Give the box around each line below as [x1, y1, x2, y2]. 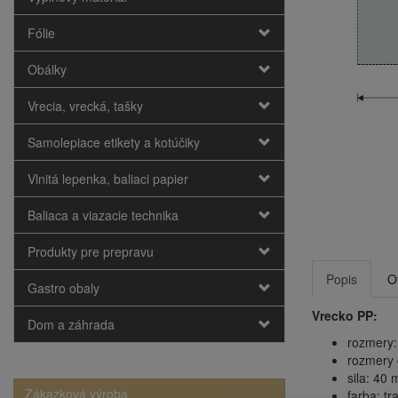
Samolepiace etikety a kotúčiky [28, 133, 200, 151]
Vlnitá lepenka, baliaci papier [28, 170, 188, 187]
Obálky [28, 60, 67, 78]
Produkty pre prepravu [28, 243, 154, 260]
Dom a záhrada [28, 315, 115, 333]
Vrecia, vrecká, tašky [28, 97, 143, 115]
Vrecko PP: [312, 306, 378, 324]
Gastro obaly [28, 279, 99, 297]
